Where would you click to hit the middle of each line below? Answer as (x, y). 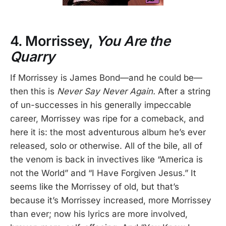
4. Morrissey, (53, 41)
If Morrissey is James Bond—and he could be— (106, 78)
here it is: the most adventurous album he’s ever (108, 132)
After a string (183, 92)
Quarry (33, 56)
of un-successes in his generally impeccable (101, 105)
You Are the (133, 41)
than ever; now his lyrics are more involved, (99, 214)
